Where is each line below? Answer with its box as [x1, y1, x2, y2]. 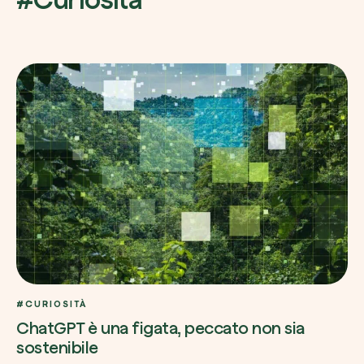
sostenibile [16, 338, 98, 357]
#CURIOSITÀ [16, 298, 87, 310]
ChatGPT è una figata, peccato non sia [16, 318, 305, 338]
